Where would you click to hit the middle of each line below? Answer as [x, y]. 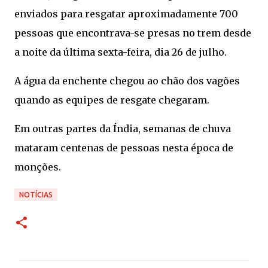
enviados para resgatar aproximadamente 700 [126, 14]
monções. [38, 167]
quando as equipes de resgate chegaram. [112, 100]
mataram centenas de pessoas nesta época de [124, 148]
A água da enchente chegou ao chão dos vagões [127, 81]
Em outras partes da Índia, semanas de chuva [123, 129]
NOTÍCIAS [36, 195]
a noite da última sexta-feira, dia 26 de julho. [121, 52]
